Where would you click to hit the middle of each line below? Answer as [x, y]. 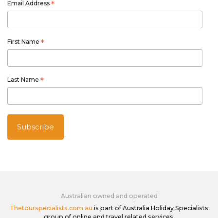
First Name [24, 41]
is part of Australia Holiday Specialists [150, 208]
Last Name [24, 80]
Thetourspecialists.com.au [51, 208]
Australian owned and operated [109, 196]
